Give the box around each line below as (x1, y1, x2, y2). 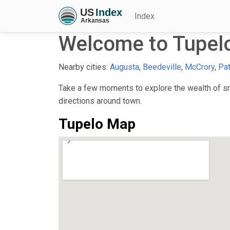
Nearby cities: (59, 62, 110, 72)
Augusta (110, 62, 139, 72)
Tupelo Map (59, 115, 136, 132)
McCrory (185, 62, 215, 72)
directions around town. (59, 95, 142, 106)
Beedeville (143, 62, 181, 72)
